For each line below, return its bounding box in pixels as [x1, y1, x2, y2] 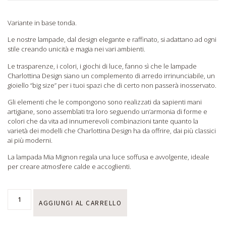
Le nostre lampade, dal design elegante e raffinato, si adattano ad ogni [8, 35, 216, 44]
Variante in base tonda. [8, 18, 77, 27]
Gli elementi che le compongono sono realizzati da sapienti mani [8, 97, 202, 106]
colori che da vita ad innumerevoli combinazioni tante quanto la [8, 116, 198, 126]
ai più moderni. [8, 135, 52, 145]
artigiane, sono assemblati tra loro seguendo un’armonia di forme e [8, 106, 207, 116]
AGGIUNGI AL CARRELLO [39, 198, 122, 207]
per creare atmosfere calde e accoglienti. [8, 162, 131, 172]
